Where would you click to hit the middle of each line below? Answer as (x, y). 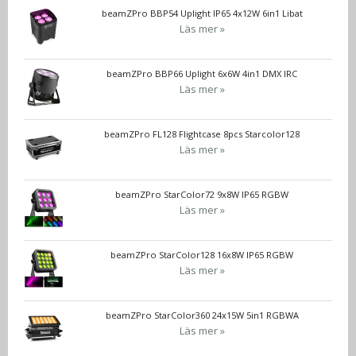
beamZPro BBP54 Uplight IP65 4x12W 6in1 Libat (202, 13)
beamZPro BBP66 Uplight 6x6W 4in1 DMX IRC (202, 73)
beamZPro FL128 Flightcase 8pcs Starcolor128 (202, 133)
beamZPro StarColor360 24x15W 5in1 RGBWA (202, 315)
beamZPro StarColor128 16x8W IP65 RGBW (202, 254)
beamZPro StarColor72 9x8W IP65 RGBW (202, 194)
